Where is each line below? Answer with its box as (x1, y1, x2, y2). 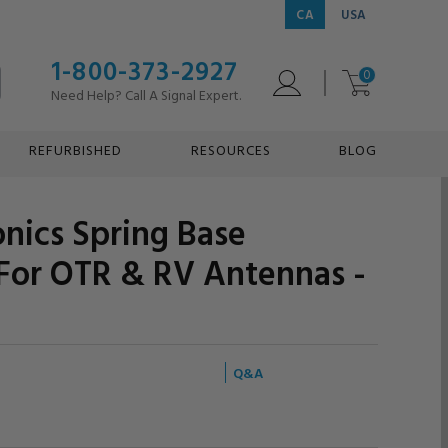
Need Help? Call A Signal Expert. (51, 84, 241, 105)
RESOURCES (190, 139, 271, 160)
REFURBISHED (28, 139, 122, 160)
